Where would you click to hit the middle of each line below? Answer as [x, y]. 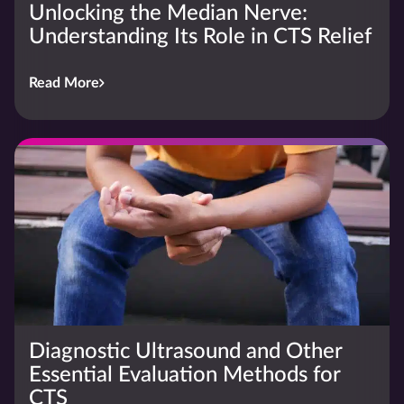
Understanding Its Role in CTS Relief [200, 37]
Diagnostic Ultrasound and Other [185, 351]
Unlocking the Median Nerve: [168, 13]
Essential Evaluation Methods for [184, 375]
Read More [64, 83]
